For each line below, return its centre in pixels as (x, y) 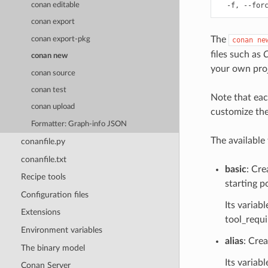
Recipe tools (43, 177)
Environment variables (61, 230)
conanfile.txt (43, 159)
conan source (54, 73)
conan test (49, 90)
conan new (50, 56)
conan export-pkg (61, 39)
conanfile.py (43, 141)
